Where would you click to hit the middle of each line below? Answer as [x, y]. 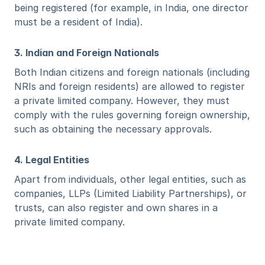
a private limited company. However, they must [122, 101]
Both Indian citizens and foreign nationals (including [132, 72]
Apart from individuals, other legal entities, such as [130, 179]
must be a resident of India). [78, 22]
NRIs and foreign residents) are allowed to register [130, 86]
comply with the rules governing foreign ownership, [132, 115]
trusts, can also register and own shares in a [116, 208]
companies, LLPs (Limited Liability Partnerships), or [130, 193]
